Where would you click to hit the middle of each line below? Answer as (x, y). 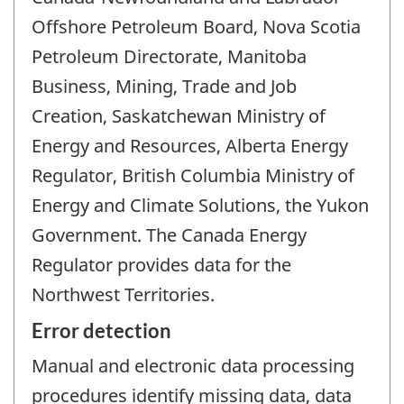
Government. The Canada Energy (169, 235)
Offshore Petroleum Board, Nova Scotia (196, 27)
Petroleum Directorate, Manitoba (169, 57)
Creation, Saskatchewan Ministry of (179, 116)
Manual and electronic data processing (193, 365)
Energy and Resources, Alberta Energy (190, 146)
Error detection (101, 330)
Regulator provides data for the (161, 265)
